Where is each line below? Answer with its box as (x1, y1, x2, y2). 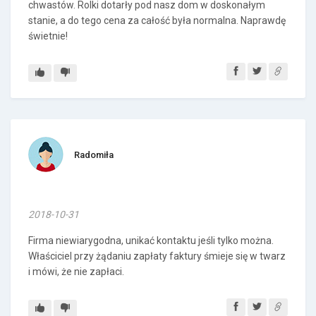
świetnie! (28, 30, 68, 42)
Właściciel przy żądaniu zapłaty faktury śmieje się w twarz (28, 250, 286, 262)
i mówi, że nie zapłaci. (28, 266, 124, 277)
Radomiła (74, 150, 114, 160)
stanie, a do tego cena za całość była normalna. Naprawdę (28, 15, 286, 26)
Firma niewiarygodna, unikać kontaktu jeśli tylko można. (28, 235, 274, 246)
